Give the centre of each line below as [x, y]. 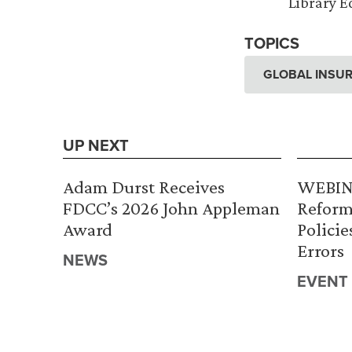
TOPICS [272, 43]
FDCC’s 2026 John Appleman [171, 208]
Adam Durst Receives [144, 187]
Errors [321, 251]
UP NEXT [96, 145]
